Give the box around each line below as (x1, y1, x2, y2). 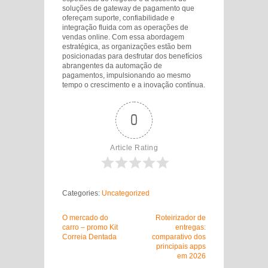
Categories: (62, 189, 102, 197)
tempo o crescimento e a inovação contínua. (62, 81, 205, 89)
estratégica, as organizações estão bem (62, 42, 191, 51)
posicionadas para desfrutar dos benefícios (62, 52, 202, 60)
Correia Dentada (62, 233, 117, 241)
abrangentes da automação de (62, 62, 162, 70)
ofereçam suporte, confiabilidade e (62, 14, 175, 22)
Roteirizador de (156, 214, 206, 222)
